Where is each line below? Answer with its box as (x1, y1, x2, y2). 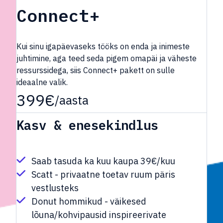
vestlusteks (31, 182, 79, 194)
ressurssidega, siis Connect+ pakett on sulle (16, 65, 175, 75)
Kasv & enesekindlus (16, 116, 158, 133)
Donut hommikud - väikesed (31, 196, 146, 208)
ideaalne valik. (16, 77, 68, 87)
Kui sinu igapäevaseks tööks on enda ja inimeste (16, 41, 190, 51)
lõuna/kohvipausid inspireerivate (31, 209, 166, 221)
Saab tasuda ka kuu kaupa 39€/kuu (31, 155, 175, 167)
